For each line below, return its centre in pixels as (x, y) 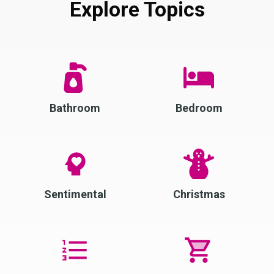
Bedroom (199, 108)
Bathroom (75, 108)
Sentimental (75, 194)
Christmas (199, 194)
